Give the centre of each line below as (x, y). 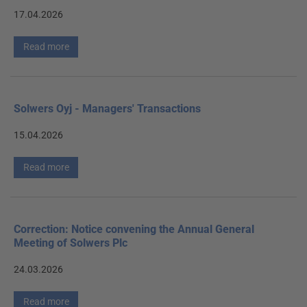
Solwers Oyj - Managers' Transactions (107, 108)
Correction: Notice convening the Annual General (134, 229)
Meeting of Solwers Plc (71, 243)
